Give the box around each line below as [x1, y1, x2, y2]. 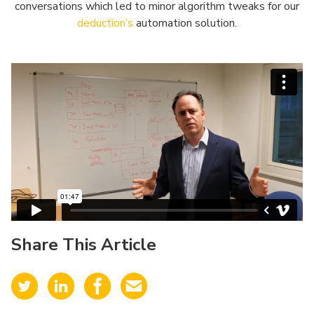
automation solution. [133, 15, 237, 31]
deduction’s [77, 15, 133, 31]
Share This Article [11, 233, 156, 256]
